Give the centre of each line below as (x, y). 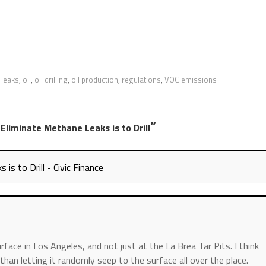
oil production (95, 79)
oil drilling (51, 79)
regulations (141, 79)
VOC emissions (191, 79)
